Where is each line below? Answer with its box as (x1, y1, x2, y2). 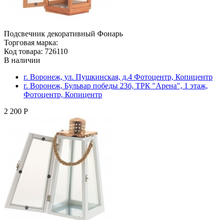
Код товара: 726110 (4, 47, 68, 55)
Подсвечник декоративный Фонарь (4, 29, 123, 38)
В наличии (4, 55, 40, 64)
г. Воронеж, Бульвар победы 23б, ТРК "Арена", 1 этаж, (24, 81, 208, 90)
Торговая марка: (4, 38, 58, 47)
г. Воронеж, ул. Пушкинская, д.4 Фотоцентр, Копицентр (24, 72, 213, 81)
